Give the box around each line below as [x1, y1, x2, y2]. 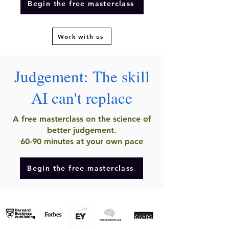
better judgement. [47, 125, 117, 135]
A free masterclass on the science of [12, 114, 151, 124]
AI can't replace [31, 87, 132, 108]
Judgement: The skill [14, 65, 150, 87]
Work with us [58, 32, 104, 40]
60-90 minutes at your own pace [20, 136, 143, 146]
